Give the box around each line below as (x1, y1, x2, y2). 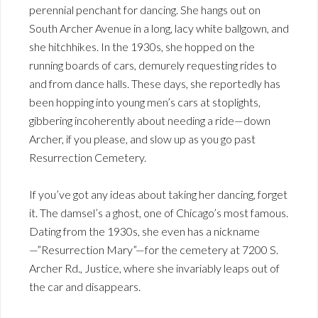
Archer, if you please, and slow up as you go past (29, 132, 256, 146)
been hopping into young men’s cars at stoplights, (29, 95, 261, 109)
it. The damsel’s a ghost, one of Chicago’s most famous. (29, 206, 288, 220)
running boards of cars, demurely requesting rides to (29, 58, 277, 72)
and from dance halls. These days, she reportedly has (29, 77, 280, 91)
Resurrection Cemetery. (29, 150, 146, 165)
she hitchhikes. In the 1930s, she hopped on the (29, 40, 255, 54)
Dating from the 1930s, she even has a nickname (29, 224, 260, 238)
